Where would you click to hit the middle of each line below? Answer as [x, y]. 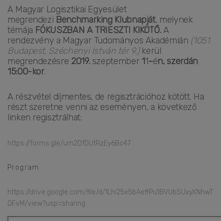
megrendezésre [39, 61]
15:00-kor [26, 71]
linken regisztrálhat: [45, 117]
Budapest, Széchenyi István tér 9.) [74, 51]
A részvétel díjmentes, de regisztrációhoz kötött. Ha [106, 96]
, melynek [174, 19]
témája [21, 30]
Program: [25, 167]
